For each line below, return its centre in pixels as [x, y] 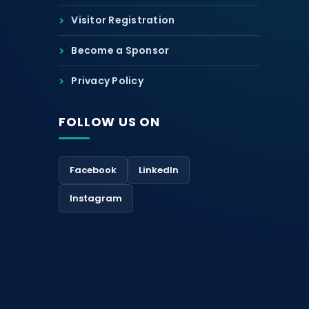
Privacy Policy [107, 81]
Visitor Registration [123, 20]
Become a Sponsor [120, 50]
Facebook [93, 170]
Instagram [96, 198]
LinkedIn [159, 170]
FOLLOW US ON [109, 122]
